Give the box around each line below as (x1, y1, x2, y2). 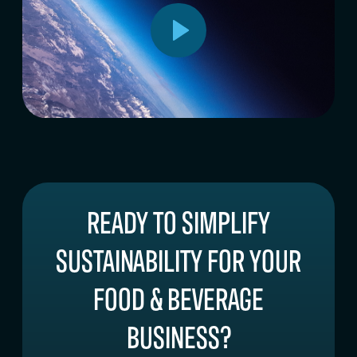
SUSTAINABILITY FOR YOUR (56, 237, 301, 280)
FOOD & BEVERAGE (93, 275, 264, 318)
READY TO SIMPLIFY (87, 198, 270, 241)
